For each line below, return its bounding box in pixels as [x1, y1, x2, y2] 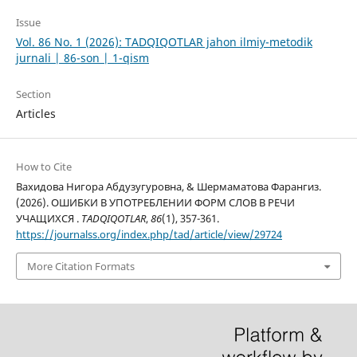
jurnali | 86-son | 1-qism [15, 49, 149, 65]
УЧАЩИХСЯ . [15, 210, 81, 226]
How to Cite [15, 159, 72, 174]
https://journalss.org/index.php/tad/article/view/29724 [15, 226, 282, 241]
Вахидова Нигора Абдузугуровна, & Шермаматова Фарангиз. [15, 178, 321, 194]
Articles [15, 105, 56, 121]
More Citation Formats [26, 259, 135, 274]
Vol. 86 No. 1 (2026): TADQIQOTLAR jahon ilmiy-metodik [15, 33, 312, 49]
